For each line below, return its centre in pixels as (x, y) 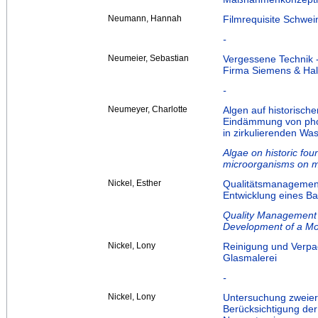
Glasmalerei (250, 258)
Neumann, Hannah (145, 19)
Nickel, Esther (135, 183)
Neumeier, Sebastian (148, 59)
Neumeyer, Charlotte (148, 110)
